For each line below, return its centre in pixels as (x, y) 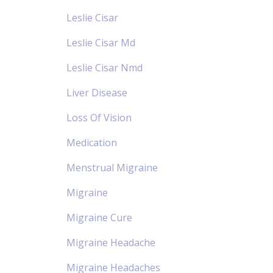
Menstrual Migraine (112, 167)
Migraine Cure (99, 217)
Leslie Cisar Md (101, 42)
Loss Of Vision (99, 117)
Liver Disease (97, 92)
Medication (91, 142)
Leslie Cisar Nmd (104, 67)
